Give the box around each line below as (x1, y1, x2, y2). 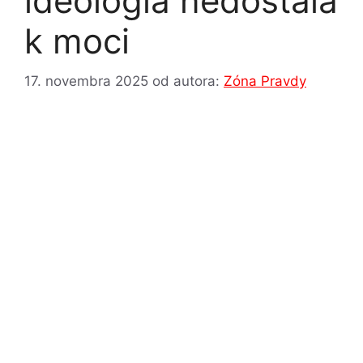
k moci (24, 20, 130, 62)
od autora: (152, 72, 224, 89)
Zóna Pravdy (224, 72, 306, 89)
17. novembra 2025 (24, 72, 148, 89)
